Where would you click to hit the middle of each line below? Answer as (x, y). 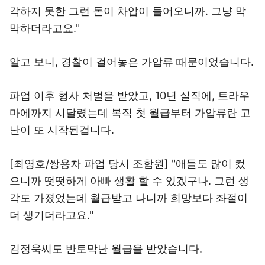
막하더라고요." (45, 28)
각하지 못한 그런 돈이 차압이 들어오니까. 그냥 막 (128, 11)
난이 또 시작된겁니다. (62, 130)
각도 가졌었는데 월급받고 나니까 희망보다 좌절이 (129, 198)
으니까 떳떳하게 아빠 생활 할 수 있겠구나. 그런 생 (129, 181)
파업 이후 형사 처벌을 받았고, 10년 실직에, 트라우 (130, 96)
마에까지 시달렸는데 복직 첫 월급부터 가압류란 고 (130, 113)
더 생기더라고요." (51, 215)
